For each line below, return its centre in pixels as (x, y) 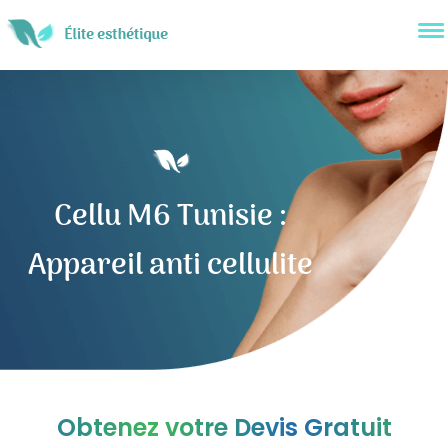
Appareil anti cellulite (170, 266)
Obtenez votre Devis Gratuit (224, 427)
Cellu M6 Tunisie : (170, 217)
